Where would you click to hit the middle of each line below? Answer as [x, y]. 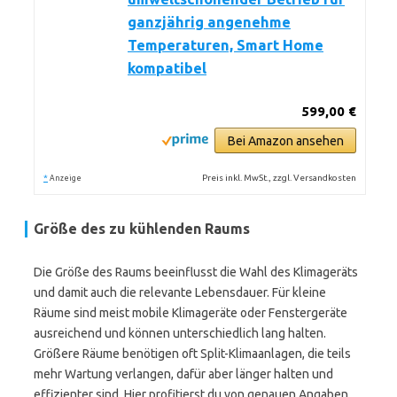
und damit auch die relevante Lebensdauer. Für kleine [180, 292]
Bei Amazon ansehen [285, 141]
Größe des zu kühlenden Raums [142, 229]
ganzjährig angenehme [209, 22]
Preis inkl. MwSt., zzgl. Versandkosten [280, 178]
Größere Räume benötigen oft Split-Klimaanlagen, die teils [192, 354]
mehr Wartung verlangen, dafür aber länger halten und [183, 374]
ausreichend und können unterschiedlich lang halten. [180, 333]
